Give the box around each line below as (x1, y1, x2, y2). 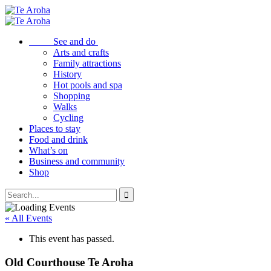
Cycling (53, 113, 83, 123)
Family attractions (53, 58, 121, 68)
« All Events (5, 213, 52, 223)
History (53, 69, 82, 79)
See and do (29, 36, 98, 47)
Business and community (29, 156, 125, 166)
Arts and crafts (53, 47, 109, 57)
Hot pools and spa (53, 80, 122, 90)
